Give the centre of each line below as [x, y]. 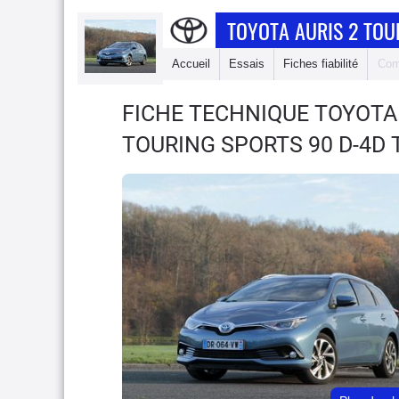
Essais [247, 64]
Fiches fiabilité [321, 64]
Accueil [191, 64]
